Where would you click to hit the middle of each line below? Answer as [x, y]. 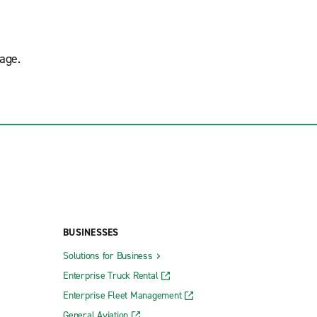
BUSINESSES [91, 232]
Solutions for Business [108, 255]
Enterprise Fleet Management [122, 295]
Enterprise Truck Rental [111, 275]
